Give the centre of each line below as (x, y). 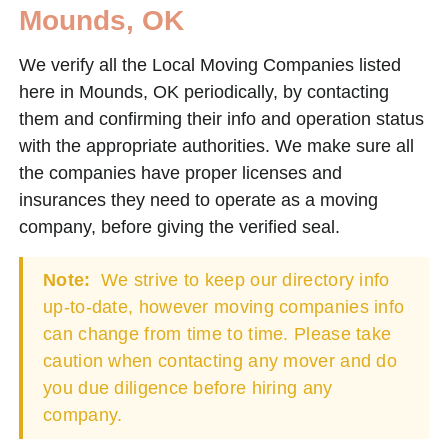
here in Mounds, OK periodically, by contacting (204, 91)
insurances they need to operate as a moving (198, 199)
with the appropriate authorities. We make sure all (216, 145)
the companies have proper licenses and (180, 172)
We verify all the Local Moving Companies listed (210, 64)
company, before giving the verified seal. (179, 226)
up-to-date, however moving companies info (224, 306)
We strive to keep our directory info (242, 279)
